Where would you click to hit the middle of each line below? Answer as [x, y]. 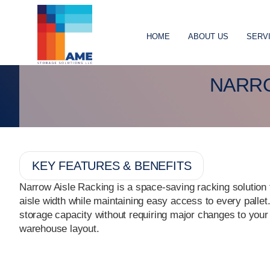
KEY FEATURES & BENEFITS [112, 165]
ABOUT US [209, 36]
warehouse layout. [59, 228]
